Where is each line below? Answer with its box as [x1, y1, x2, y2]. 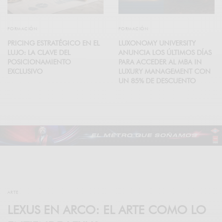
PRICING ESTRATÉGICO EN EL [7, 39, 100, 48]
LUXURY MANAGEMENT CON [118, 67, 211, 76]
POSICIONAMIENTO [7, 58, 71, 66]
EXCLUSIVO [7, 67, 43, 76]
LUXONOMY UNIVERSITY [118, 39, 196, 48]
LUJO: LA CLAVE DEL [7, 49, 70, 57]
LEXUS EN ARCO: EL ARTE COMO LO [7, 203, 206, 218]
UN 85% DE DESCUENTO [118, 77, 196, 85]
